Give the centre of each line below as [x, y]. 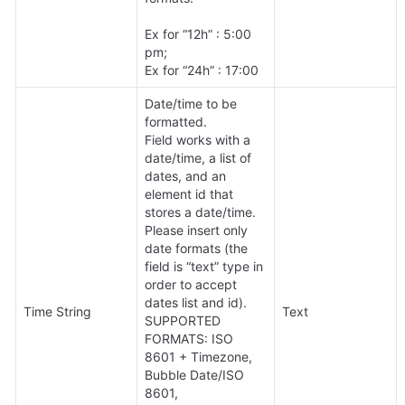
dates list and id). [196, 303]
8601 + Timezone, [198, 357]
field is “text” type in [204, 267]
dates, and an [185, 176]
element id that [189, 194]
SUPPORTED [183, 321]
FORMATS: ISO [189, 339]
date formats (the [196, 249]
